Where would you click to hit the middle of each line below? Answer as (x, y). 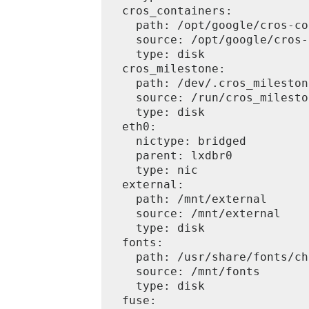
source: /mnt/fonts (184, 271)
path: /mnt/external (188, 199)
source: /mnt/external (195, 213)
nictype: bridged (177, 141)
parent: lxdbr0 (170, 156)
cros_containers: (170, 11)
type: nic (153, 170)
